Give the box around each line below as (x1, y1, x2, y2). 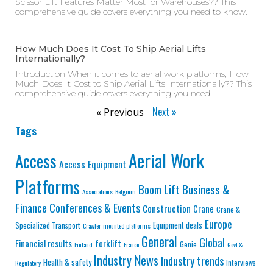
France (124, 239, 139, 250)
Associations (82, 186, 113, 197)
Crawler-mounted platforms (83, 221, 151, 231)
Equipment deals (153, 219, 202, 232)
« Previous (96, 105, 144, 119)
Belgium (115, 186, 136, 197)
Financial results (15, 236, 72, 250)
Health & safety (43, 256, 91, 269)
